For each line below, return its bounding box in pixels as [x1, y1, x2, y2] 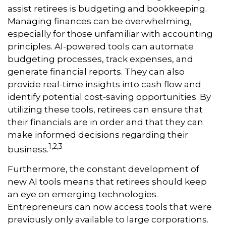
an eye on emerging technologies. [8, 189, 158, 200]
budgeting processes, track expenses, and [8, 53, 193, 64]
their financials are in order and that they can [8, 117, 203, 127]
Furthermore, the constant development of [8, 164, 199, 175]
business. [8, 144, 48, 154]
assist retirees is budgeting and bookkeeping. [8, 3, 207, 14]
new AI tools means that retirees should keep [8, 177, 207, 187]
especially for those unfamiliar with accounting [8, 28, 213, 39]
